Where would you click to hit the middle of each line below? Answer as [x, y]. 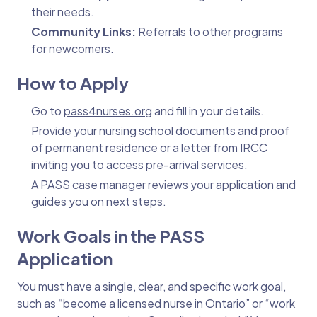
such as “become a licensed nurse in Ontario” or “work [156, 304]
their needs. [63, 12]
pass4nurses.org [108, 111]
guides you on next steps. [99, 202]
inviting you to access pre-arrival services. [139, 165]
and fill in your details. [208, 111]
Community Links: [85, 32]
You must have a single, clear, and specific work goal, [151, 287]
